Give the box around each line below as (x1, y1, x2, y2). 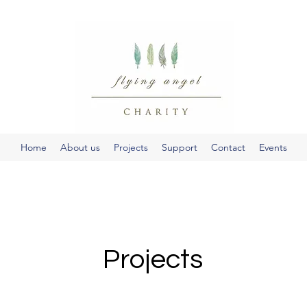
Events (258, 141, 287, 153)
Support (161, 141, 197, 153)
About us (60, 141, 100, 153)
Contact (210, 141, 245, 153)
